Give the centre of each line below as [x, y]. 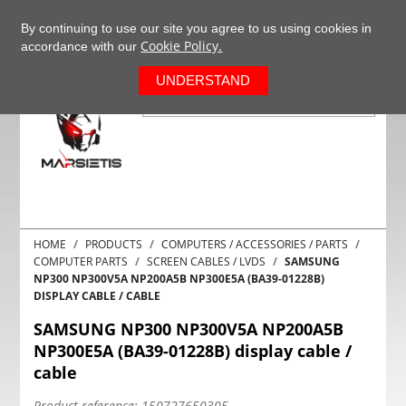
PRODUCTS [114, 244]
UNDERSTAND [203, 80]
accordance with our [81, 46]
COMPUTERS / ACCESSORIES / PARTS [255, 244]
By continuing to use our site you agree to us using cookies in [197, 28]
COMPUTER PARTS [81, 261]
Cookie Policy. [182, 46]
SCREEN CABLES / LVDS [207, 261]
